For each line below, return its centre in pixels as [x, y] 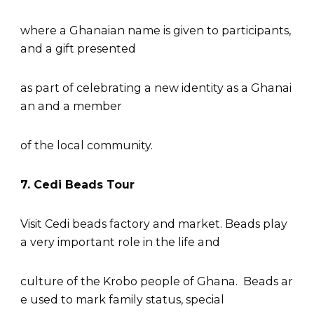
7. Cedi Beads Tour [77, 185]
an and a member [73, 107]
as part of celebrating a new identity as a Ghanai [156, 88]
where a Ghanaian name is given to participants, [157, 31]
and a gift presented [80, 49]
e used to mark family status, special [124, 300]
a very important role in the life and [122, 243]
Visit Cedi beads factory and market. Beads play [155, 224]
